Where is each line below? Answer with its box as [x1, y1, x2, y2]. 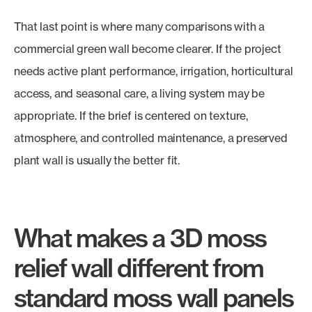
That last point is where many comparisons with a [14, 19, 265, 33]
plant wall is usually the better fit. [14, 153, 180, 167]
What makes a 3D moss [14, 222, 267, 253]
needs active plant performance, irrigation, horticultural [14, 64, 293, 78]
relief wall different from [14, 252, 264, 283]
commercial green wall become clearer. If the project [14, 42, 281, 56]
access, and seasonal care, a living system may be [14, 86, 265, 100]
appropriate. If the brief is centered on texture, [14, 109, 249, 123]
